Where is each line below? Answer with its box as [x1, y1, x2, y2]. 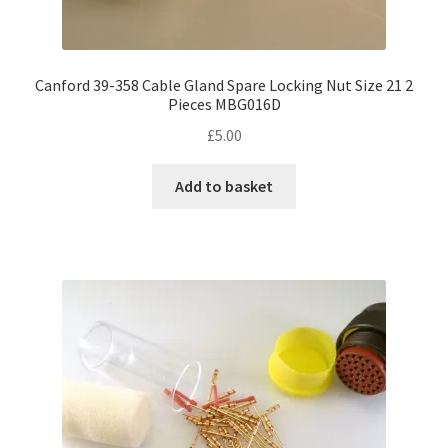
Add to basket [175, 175, 273, 196]
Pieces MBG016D [167, 94, 281, 115]
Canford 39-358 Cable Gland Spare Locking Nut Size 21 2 [35, 75, 413, 96]
